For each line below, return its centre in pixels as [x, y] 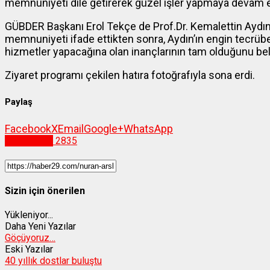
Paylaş [19, 102]
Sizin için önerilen [45, 190]
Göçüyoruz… [30, 238]
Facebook [28, 129]
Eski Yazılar [29, 250]
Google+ [104, 129]
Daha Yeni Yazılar [40, 227]
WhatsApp [148, 129]
